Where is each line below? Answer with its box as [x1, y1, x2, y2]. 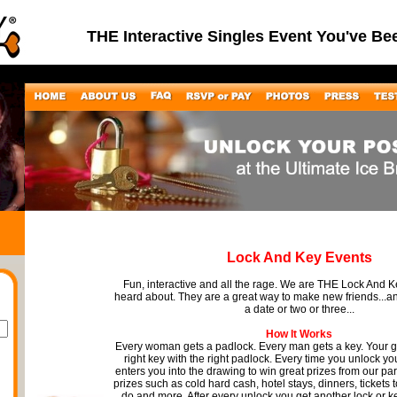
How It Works [266, 328, 332, 340]
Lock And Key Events [226, 250, 372, 265]
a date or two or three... [244, 303, 354, 315]
